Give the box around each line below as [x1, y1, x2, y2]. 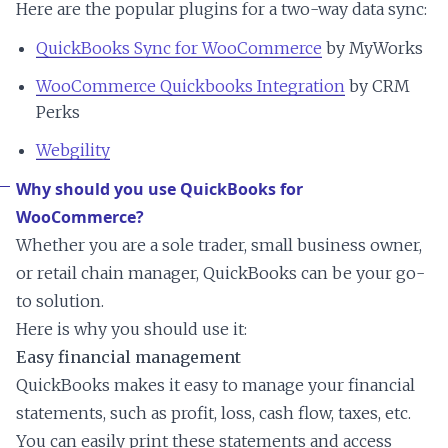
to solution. [16, 291, 104, 312]
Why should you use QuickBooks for [16, 178, 303, 201]
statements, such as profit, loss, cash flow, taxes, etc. [16, 403, 411, 424]
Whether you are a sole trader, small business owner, [16, 235, 422, 256]
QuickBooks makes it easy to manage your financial [16, 375, 415, 396]
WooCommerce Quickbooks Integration [36, 76, 345, 97]
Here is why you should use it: [16, 319, 247, 340]
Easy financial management [16, 347, 241, 368]
